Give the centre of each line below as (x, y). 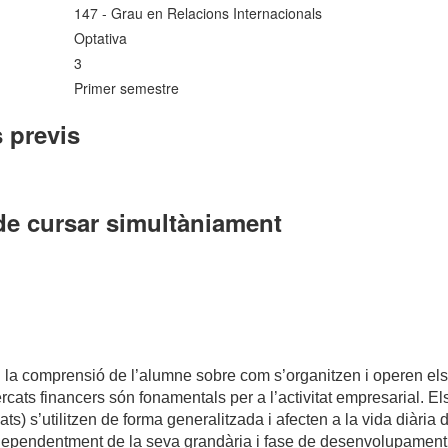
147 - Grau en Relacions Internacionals (198, 13)
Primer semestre (127, 88)
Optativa (101, 38)
